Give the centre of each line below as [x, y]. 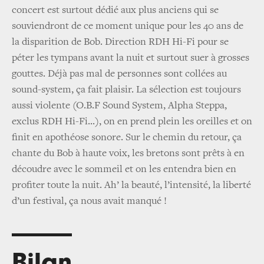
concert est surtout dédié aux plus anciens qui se [115, 11]
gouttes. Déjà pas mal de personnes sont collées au [119, 75]
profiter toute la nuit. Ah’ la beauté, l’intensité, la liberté [131, 186]
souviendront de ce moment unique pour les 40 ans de [128, 27]
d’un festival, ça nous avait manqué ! [90, 202]
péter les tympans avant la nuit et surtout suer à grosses [131, 59]
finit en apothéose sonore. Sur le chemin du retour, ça [127, 138]
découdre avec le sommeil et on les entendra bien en [124, 170]
